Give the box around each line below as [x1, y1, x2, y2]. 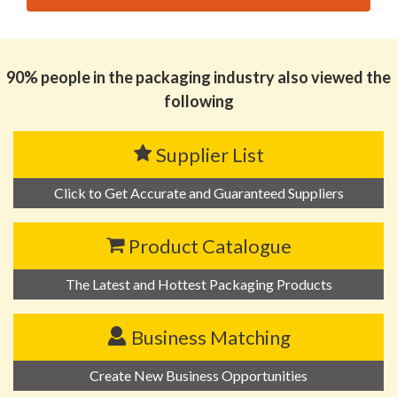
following [163, 91, 234, 112]
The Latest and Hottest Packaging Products [65, 276, 332, 293]
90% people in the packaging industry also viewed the [6, 67, 391, 88]
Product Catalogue [128, 234, 292, 259]
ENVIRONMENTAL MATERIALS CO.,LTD [13, 33, 262, 55]
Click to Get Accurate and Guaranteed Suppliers [53, 184, 344, 202]
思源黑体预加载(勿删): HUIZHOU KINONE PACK [13, 12, 318, 34]
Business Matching [130, 325, 291, 350]
